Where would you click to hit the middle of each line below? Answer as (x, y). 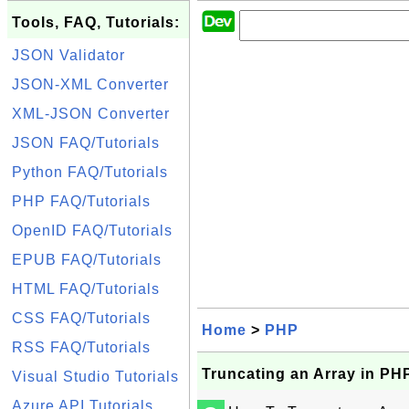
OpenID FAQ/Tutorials (92, 231)
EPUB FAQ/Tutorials (87, 260)
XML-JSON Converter (91, 114)
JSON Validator (68, 55)
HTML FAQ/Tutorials (86, 289)
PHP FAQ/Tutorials (81, 201)
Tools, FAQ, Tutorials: (96, 22)
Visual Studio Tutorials (95, 377)
